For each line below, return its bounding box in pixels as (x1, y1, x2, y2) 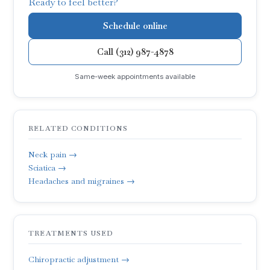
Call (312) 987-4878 (96, 46, 174, 58)
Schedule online (102, 19, 168, 31)
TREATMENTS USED (28, 228, 113, 237)
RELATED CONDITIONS (28, 124, 128, 133)
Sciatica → (28, 162, 67, 173)
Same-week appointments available (75, 72, 195, 81)
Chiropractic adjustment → (28, 253, 130, 265)
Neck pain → (28, 148, 78, 160)
